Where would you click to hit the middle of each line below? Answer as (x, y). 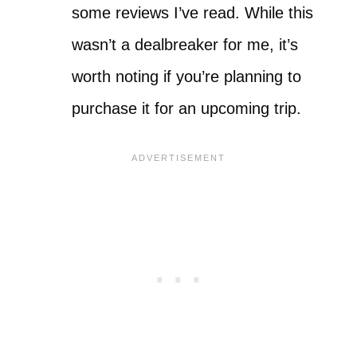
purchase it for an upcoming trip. (186, 108)
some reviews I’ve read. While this (192, 13)
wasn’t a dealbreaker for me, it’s (185, 45)
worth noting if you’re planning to (186, 76)
